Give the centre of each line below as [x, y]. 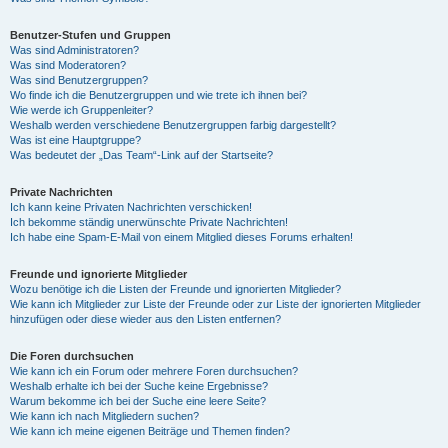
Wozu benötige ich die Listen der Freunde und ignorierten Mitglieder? [175, 289]
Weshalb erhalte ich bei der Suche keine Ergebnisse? [139, 386]
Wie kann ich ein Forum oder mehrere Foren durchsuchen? [154, 371]
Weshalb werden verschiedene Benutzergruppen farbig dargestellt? [173, 125]
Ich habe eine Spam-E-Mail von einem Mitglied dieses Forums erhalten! [181, 237]
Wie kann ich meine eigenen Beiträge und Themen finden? [150, 431]
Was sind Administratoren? [74, 50]
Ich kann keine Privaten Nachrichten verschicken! [131, 207]
